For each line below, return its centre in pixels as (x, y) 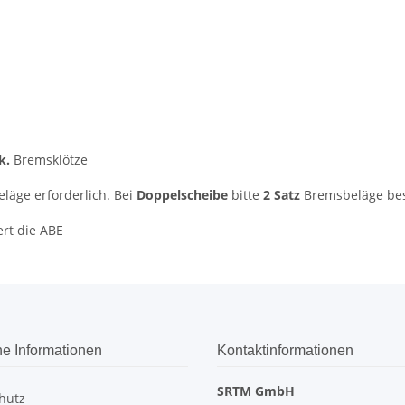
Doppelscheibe (182, 195)
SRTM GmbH (256, 391)
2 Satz (282, 195)
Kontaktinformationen (285, 351)
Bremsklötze (49, 160)
